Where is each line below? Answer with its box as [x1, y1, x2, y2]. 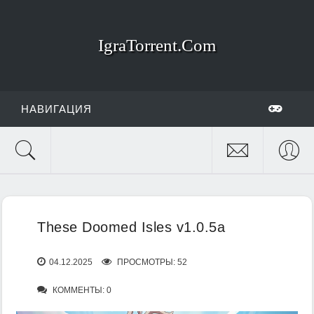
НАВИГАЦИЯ [21, 103, 92, 115]
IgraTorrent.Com [98, 36, 216, 55]
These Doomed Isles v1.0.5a [37, 219, 225, 235]
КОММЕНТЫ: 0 [50, 285, 111, 295]
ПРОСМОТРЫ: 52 [115, 257, 187, 267]
